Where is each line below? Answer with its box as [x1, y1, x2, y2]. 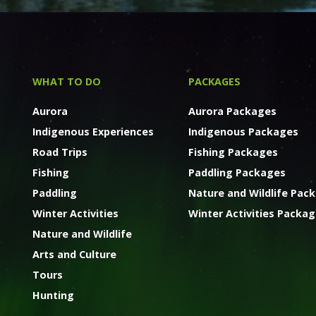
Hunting [32, 288, 74, 302]
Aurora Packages [188, 104, 277, 118]
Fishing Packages [188, 145, 279, 159]
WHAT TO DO [32, 74, 101, 88]
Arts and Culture [32, 247, 116, 261]
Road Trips [32, 145, 87, 159]
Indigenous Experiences [32, 124, 154, 138]
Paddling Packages [188, 165, 286, 179]
